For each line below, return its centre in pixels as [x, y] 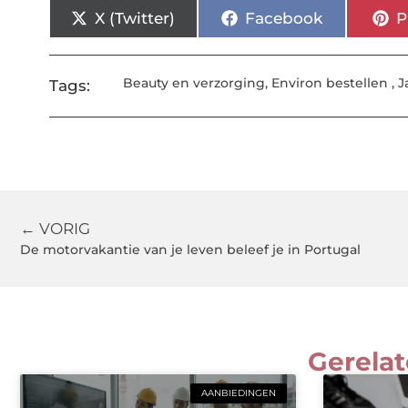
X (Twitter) [135, 18]
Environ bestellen [330, 83]
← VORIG [55, 229]
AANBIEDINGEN [238, 393]
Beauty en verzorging [194, 83]
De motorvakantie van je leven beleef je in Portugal [190, 250]
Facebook [283, 18]
